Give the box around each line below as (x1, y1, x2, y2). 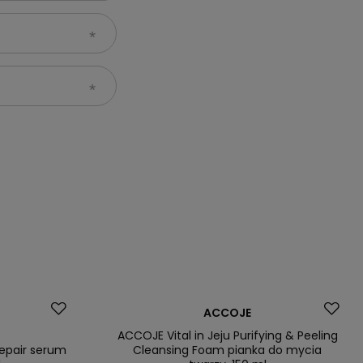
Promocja (117, 300, 164, 314)
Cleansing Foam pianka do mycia (133, 341, 322, 358)
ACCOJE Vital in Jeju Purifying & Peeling (117, 327, 338, 344)
